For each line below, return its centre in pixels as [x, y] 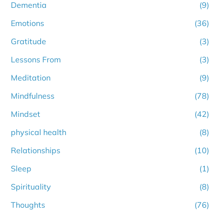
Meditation [31, 78]
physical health [39, 132]
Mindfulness [33, 96]
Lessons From [36, 60]
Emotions [28, 23]
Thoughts [28, 205]
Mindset [26, 114]
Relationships [36, 151]
